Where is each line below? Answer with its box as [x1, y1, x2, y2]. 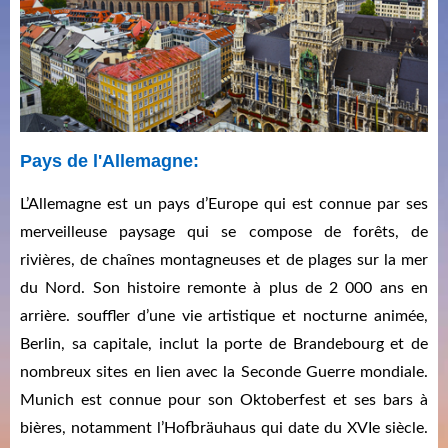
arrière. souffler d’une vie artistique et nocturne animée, [20, 308, 428, 325]
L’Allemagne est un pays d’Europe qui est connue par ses [20, 196, 428, 213]
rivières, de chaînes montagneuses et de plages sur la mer [20, 252, 428, 269]
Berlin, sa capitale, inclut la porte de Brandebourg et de [20, 336, 428, 353]
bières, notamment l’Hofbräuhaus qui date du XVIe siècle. [20, 420, 428, 437]
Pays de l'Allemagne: [20, 151, 199, 172]
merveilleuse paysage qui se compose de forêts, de [20, 224, 428, 241]
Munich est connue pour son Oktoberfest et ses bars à [20, 392, 428, 409]
